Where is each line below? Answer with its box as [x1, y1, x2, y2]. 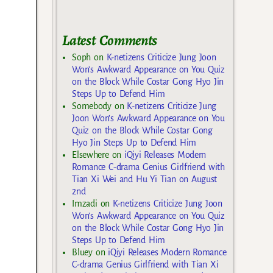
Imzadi [72, 198, 97, 208]
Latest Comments [62, 30, 157, 51]
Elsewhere [72, 149, 109, 160]
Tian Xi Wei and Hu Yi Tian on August [72, 174, 218, 184]
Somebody [72, 101, 112, 111]
